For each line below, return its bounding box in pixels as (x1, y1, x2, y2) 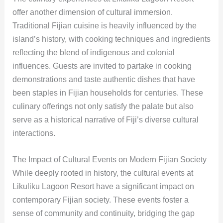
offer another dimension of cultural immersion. (12, 8, 173, 17)
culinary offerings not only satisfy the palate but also (12, 102, 194, 111)
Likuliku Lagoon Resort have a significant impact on (12, 182, 194, 191)
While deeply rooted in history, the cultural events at (12, 169, 193, 177)
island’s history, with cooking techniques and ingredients (12, 35, 211, 44)
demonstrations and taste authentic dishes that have (12, 75, 195, 84)
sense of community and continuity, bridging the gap (12, 209, 195, 218)
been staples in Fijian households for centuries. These (12, 89, 203, 98)
